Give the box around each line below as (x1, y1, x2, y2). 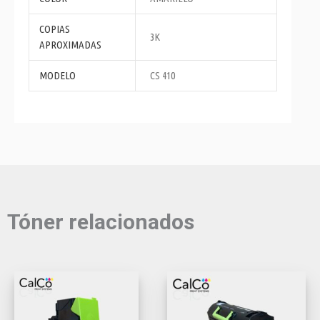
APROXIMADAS (39, 38, 101, 51)
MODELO (39, 69, 76, 81)
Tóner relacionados (7, 209, 194, 234)
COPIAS (39, 22, 70, 35)
